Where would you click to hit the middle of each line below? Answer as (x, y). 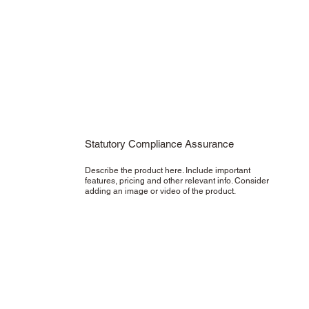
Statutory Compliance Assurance (159, 144)
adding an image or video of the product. (161, 191)
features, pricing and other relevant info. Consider (177, 181)
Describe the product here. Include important (167, 171)
